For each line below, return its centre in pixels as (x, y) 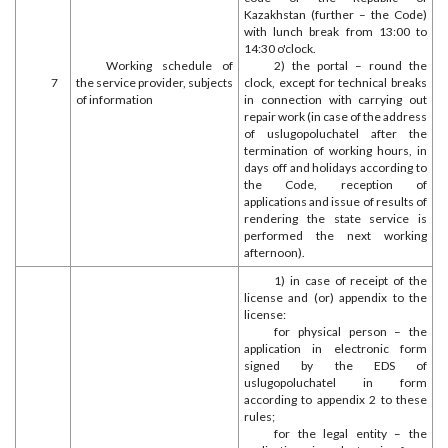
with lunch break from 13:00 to (335, 31)
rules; (259, 416)
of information (114, 99)
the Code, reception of (335, 184)
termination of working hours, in (335, 150)
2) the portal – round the (350, 65)
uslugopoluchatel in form (335, 382)
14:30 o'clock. (280, 48)
